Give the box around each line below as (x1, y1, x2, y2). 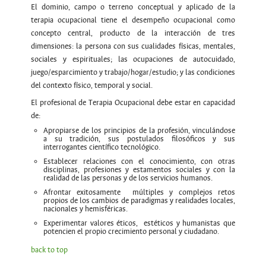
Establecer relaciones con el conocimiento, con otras (43, 157, 236, 167)
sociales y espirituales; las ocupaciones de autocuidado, (30, 55, 236, 65)
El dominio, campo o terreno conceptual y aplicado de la (30, 2, 236, 12)
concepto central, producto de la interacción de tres (30, 28, 236, 39)
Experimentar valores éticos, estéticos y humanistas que (43, 218, 236, 229)
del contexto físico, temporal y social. (30, 81, 153, 91)
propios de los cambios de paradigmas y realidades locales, (43, 196, 236, 206)
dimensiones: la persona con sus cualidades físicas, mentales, (30, 42, 236, 52)
